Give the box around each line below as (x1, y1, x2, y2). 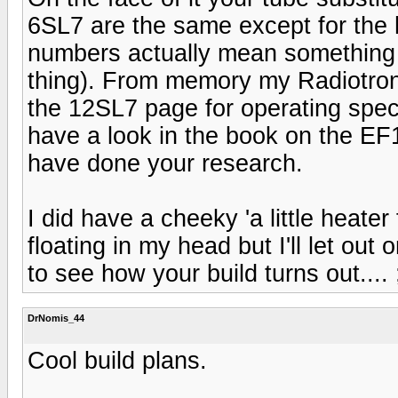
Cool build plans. (28, 346, 207, 374)
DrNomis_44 (28, 312, 84, 323)
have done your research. (28, 149, 303, 177)
